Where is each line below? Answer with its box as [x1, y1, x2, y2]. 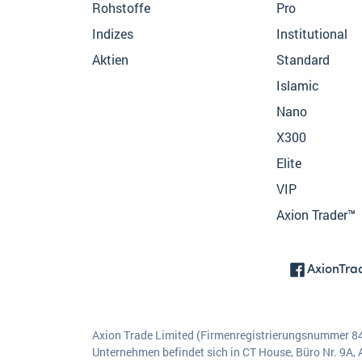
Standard [276, 51, 330, 69]
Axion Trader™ [276, 206, 356, 224]
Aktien [92, 51, 128, 69]
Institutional [276, 25, 347, 43]
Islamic [276, 77, 319, 95]
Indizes [92, 25, 133, 43]
